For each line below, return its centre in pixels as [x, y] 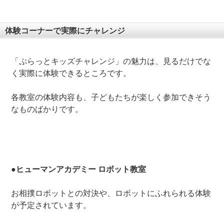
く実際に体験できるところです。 [71, 73]
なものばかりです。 [47, 109]
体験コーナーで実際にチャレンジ [65, 31]
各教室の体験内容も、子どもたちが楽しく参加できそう [111, 97]
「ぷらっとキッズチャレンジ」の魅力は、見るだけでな [111, 61]
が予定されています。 [51, 205]
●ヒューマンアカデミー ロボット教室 [79, 169]
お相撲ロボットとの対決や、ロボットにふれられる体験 [111, 193]
